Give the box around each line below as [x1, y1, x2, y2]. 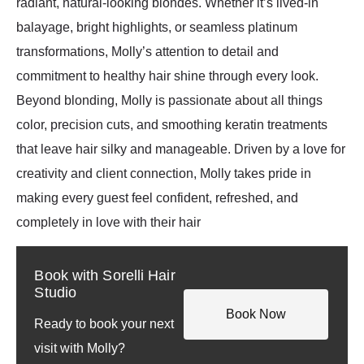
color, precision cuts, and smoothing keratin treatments [16, 117, 327, 132]
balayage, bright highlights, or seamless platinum [16, 19, 297, 34]
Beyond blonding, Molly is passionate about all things [16, 93, 323, 107]
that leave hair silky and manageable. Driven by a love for [16, 141, 345, 156]
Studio [34, 284, 77, 301]
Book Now [225, 306, 286, 321]
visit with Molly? [34, 341, 126, 356]
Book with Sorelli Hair [34, 267, 175, 284]
